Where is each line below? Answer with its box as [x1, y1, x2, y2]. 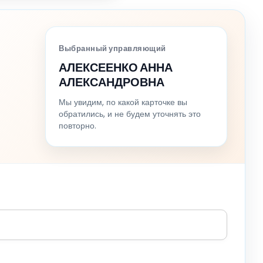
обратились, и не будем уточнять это [59, 107, 201, 120]
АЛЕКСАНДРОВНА [59, 73, 164, 90]
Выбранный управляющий [59, 42, 166, 54]
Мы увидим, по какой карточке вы [59, 96, 187, 108]
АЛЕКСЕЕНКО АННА [59, 59, 173, 76]
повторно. [59, 119, 96, 131]
